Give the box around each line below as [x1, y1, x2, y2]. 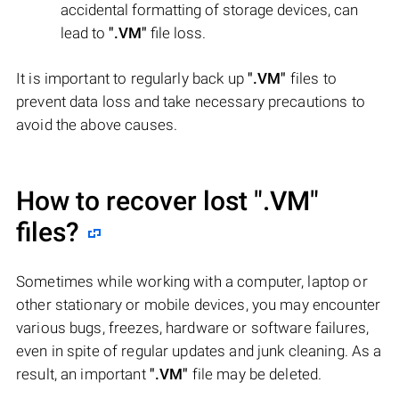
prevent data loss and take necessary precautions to [16, 92, 365, 110]
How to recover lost [16, 184, 254, 216]
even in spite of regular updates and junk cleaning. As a [16, 341, 382, 360]
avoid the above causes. [16, 115, 178, 134]
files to [286, 69, 337, 87]
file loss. [147, 23, 206, 42]
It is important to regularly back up [16, 69, 248, 87]
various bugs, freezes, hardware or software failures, [16, 318, 370, 337]
